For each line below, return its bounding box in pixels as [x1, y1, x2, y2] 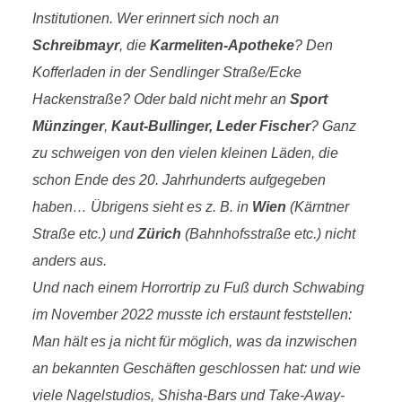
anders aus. [31, 253, 107, 268]
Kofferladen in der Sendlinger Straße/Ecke [31, 65, 301, 80]
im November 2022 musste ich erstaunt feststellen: [31, 307, 352, 322]
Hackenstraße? [31, 92, 134, 107]
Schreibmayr [31, 38, 119, 53]
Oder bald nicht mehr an [133, 92, 290, 107]
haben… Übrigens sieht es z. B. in [31, 199, 252, 214]
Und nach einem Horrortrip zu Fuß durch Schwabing [31, 280, 364, 295]
